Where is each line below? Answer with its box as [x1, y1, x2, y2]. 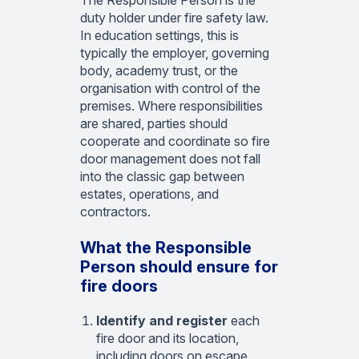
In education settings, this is [80, 27, 239, 44]
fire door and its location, [96, 330, 239, 347]
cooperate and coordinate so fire [80, 133, 270, 150]
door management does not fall [80, 151, 260, 167]
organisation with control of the [80, 80, 260, 97]
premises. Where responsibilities [80, 98, 263, 115]
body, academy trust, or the [80, 63, 238, 79]
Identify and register [96, 313, 228, 329]
